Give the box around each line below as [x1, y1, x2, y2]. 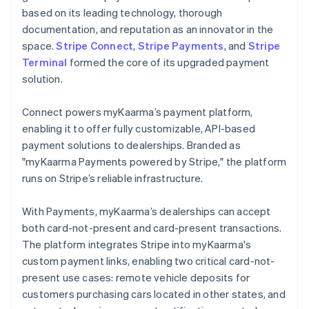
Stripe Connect [56, 38, 134, 52]
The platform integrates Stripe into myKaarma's [22, 237, 252, 251]
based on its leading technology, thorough [22, 5, 223, 19]
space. [22, 38, 57, 52]
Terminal [22, 54, 68, 69]
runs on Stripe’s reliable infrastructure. [22, 170, 203, 185]
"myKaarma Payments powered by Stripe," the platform [22, 154, 287, 168]
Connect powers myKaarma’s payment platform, [22, 104, 253, 119]
